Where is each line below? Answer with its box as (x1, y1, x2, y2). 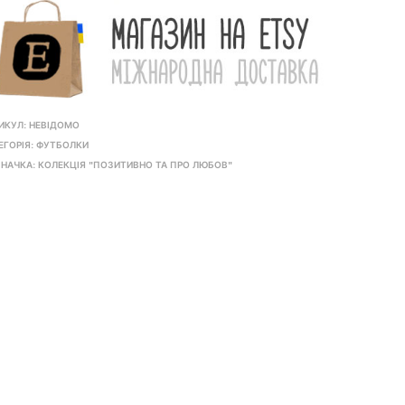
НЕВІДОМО (28, 120, 80, 131)
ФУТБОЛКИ (35, 140, 89, 151)
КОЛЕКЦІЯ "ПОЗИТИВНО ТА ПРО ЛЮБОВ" (37, 160, 232, 171)
